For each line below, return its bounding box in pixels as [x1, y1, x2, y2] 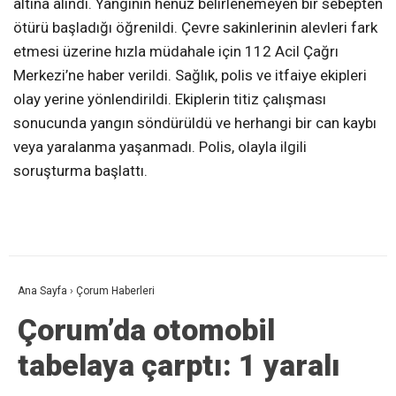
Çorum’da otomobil [18, 312, 275, 348]
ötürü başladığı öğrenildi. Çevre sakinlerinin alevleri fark [13, 19, 377, 37]
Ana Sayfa [18, 285, 67, 298]
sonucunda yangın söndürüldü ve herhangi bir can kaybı [13, 114, 377, 133]
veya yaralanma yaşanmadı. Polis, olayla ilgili [13, 138, 307, 156]
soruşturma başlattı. [13, 162, 148, 180]
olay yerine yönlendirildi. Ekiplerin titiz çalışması [13, 90, 326, 109]
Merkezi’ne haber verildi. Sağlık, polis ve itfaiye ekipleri [13, 66, 367, 85]
